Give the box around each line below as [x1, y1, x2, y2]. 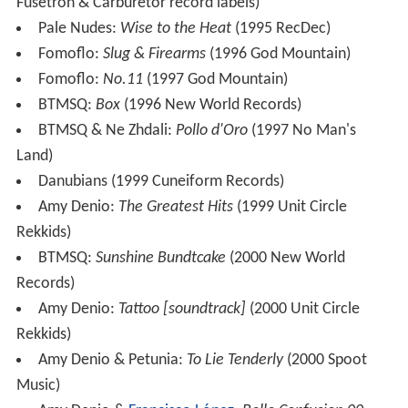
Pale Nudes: [37, 20, 120, 38]
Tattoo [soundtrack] [117, 301, 246, 319]
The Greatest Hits [117, 199, 233, 217]
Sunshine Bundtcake [95, 250, 226, 268]
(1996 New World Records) [119, 97, 301, 115]
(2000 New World [225, 250, 345, 268]
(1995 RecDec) [230, 20, 331, 38]
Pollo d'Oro [175, 122, 248, 140]
